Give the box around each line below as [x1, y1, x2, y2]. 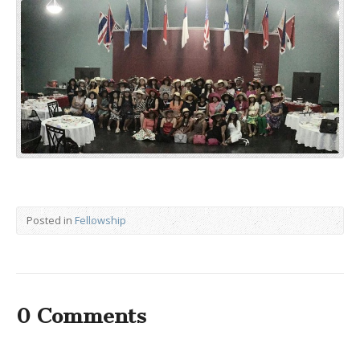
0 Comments [16, 304, 146, 329]
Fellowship [75, 213, 126, 228]
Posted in [27, 213, 75, 228]
